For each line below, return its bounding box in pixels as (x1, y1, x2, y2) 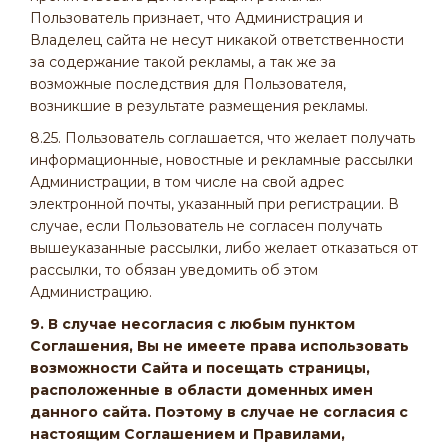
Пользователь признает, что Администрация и (30, 9, 363, 27)
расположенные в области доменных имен (30, 381, 373, 399)
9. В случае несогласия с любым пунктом (30, 315, 355, 333)
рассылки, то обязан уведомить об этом (30, 261, 318, 279)
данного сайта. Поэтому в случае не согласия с (30, 403, 408, 421)
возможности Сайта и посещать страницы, (30, 359, 370, 377)
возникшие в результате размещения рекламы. (30, 97, 368, 115)
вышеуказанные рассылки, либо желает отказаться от (30, 239, 418, 257)
